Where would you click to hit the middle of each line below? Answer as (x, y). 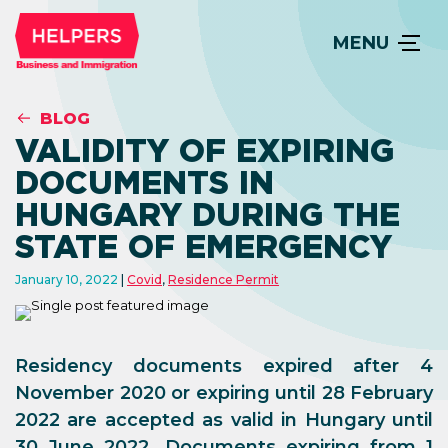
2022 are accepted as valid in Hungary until (224, 420)
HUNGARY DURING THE (207, 214)
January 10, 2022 (68, 279)
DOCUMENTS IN (144, 182)
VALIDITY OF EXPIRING (204, 150)
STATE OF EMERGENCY (203, 246)
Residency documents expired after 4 (224, 366)
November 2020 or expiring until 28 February (224, 393)
